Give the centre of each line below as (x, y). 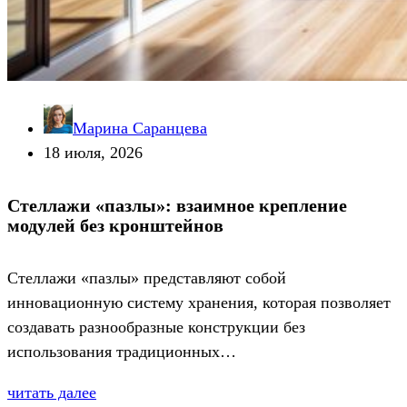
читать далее (52, 392)
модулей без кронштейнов (115, 226)
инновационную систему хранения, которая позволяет (199, 302)
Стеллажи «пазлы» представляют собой (147, 278)
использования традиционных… (122, 351)
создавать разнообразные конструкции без (156, 327)
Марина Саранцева (140, 129)
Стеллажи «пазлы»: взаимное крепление (177, 206)
